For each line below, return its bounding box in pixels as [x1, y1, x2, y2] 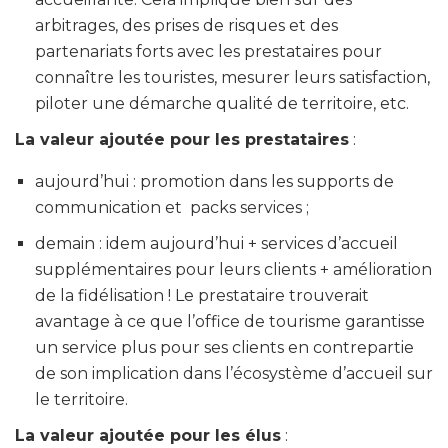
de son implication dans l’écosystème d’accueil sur [35, 363, 433, 383]
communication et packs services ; [35, 197, 309, 217]
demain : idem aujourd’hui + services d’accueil [35, 233, 398, 253]
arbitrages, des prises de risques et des [35, 15, 338, 35]
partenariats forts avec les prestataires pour [35, 41, 382, 61]
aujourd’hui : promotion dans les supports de [35, 171, 394, 191]
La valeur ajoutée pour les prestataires [15, 129, 349, 149]
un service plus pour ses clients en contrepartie [35, 337, 414, 357]
